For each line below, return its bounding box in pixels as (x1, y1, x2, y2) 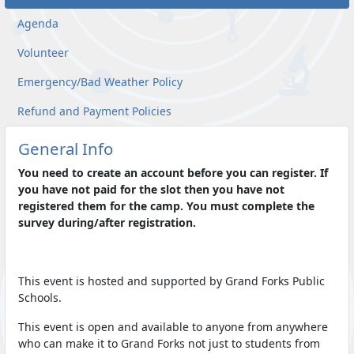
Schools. (18, 290, 62, 306)
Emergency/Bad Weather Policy (17, 74, 183, 90)
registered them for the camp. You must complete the (18, 198, 314, 214)
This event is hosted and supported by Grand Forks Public (18, 273, 325, 289)
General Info (18, 137, 113, 160)
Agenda (17, 16, 58, 32)
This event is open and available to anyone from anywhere (18, 319, 328, 335)
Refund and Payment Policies (17, 104, 171, 119)
